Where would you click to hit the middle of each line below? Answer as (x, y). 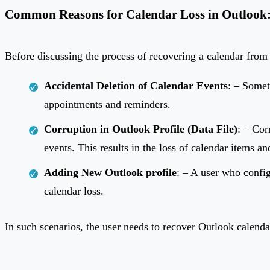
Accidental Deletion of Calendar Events (136, 86)
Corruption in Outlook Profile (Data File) (141, 129)
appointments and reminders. (107, 105)
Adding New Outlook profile (110, 173)
